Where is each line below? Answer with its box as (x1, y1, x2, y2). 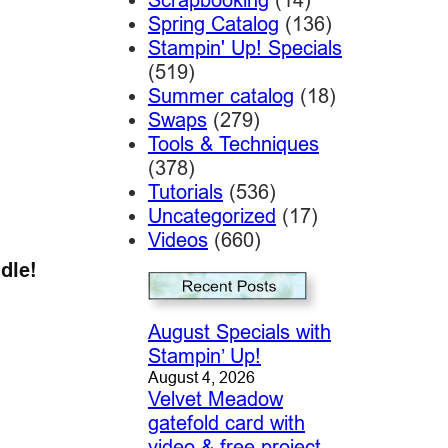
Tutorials (147, 179, 223, 203)
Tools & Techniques (147, 131, 319, 155)
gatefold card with (147, 411, 305, 435)
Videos (147, 227, 208, 251)
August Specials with (147, 320, 331, 344)
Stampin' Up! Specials (147, 35, 342, 59)
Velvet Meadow (147, 387, 283, 411)
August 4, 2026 (147, 368, 255, 387)
